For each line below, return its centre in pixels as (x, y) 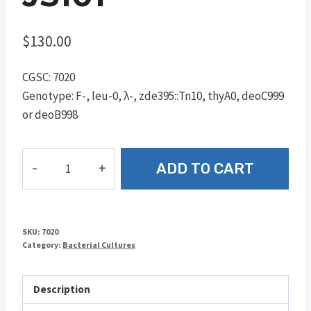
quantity (44, 176)
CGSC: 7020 (49, 77)
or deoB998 (50, 115)
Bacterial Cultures (99, 245)
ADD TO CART (205, 169)
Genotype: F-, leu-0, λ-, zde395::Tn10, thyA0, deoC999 (153, 96)
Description (62, 289)
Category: (42, 245)
